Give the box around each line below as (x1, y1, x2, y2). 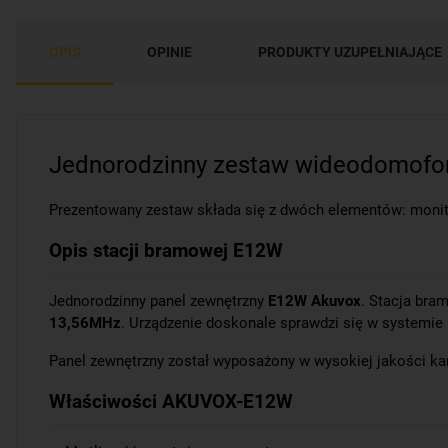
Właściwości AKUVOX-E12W (49, 390, 293, 414)
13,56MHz (49, 314, 121, 333)
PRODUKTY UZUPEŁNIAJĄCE (258, 43, 442, 60)
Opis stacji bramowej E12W (49, 239, 283, 263)
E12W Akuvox (268, 292, 361, 311)
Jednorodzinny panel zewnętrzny (49, 292, 268, 311)
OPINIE (147, 43, 192, 60)
